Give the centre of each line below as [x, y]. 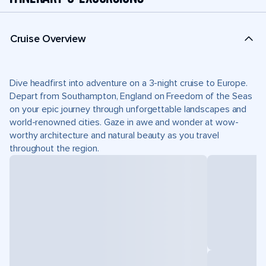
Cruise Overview [48, 38]
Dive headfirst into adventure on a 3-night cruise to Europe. [129, 83]
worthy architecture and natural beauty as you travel [114, 135]
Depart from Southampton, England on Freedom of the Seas [131, 96]
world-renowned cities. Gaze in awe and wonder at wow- [124, 122]
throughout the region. [54, 148]
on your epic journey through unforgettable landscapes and [128, 109]
